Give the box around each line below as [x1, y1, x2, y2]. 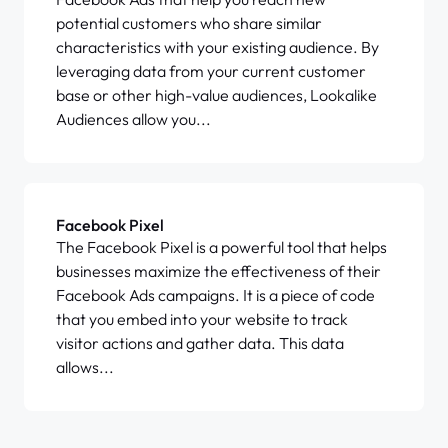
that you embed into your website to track [56, 309, 348, 329]
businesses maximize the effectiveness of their [56, 261, 381, 281]
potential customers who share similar [56, 13, 322, 33]
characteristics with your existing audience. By [56, 37, 379, 57]
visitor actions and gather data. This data [56, 333, 344, 353]
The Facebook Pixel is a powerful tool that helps [56, 237, 387, 257]
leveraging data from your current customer [56, 61, 366, 81]
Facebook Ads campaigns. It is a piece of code [56, 285, 375, 305]
